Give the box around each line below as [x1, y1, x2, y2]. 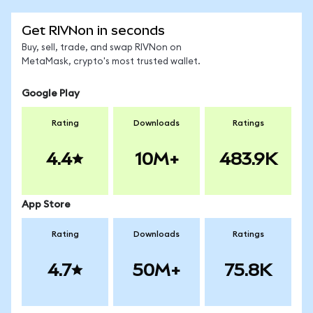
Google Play [22, 89, 80, 99]
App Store [22, 200, 71, 210]
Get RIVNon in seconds [22, 23, 165, 38]
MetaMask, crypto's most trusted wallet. [22, 57, 201, 66]
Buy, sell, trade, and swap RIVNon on [22, 43, 182, 52]
